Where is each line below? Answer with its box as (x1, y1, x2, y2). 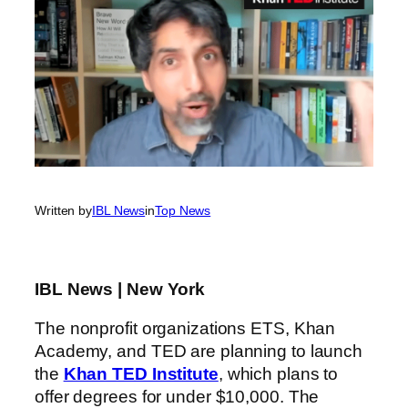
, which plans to (218, 364, 339, 384)
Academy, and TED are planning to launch (35, 342, 363, 362)
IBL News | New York (35, 279, 206, 299)
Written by (35, 202, 92, 218)
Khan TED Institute (63, 364, 219, 384)
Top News (155, 202, 211, 218)
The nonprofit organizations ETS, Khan (35, 319, 336, 339)
